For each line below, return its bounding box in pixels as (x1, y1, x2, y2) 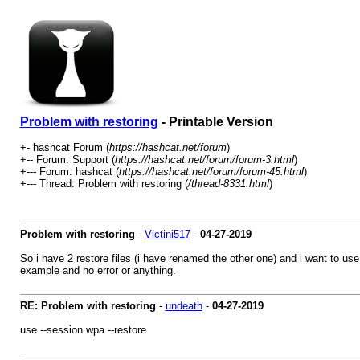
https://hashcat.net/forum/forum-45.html (118, 166, 304, 178)
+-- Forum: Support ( (19, 153, 115, 166)
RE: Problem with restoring (19, 300, 156, 312)
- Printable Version (157, 115, 273, 129)
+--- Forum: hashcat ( (19, 166, 119, 178)
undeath (165, 300, 202, 312)
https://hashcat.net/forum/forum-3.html (114, 153, 294, 166)
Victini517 (144, 228, 190, 240)
